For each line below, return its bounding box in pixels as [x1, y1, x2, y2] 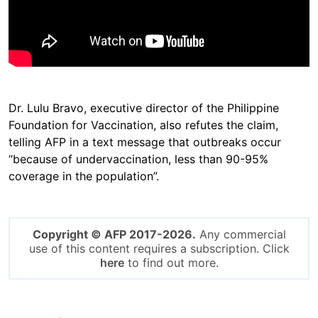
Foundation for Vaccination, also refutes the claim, [9, 117, 278, 132]
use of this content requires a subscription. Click [28, 241, 290, 256]
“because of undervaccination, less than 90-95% [9, 151, 268, 166]
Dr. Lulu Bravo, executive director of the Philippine [9, 100, 279, 115]
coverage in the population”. [9, 168, 163, 183]
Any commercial [195, 226, 286, 241]
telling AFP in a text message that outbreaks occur [9, 134, 281, 149]
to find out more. [124, 255, 219, 270]
